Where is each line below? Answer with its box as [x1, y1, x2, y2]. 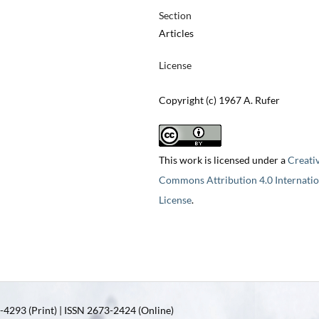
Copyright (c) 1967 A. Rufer [158, 94, 280, 107]
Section [158, 9, 192, 22]
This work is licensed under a [158, 154, 288, 167]
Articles [158, 27, 194, 40]
